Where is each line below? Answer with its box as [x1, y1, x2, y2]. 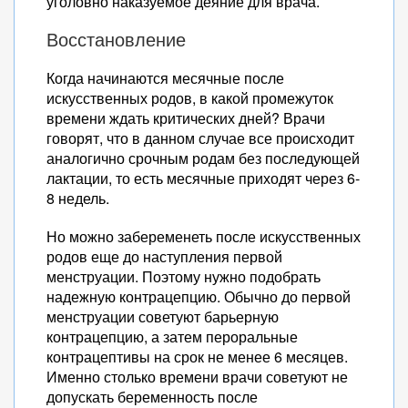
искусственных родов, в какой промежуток [46, 87, 333, 108]
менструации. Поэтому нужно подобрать [46, 266, 321, 287]
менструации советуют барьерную [46, 306, 279, 327]
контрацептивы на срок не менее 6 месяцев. [46, 346, 348, 367]
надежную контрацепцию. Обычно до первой [46, 286, 351, 307]
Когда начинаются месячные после [46, 67, 284, 88]
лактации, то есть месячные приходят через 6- [46, 168, 360, 189]
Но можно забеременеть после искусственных [46, 226, 361, 247]
